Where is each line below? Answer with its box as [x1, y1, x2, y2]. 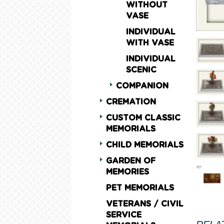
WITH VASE [126, 39, 174, 47]
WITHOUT [126, 1, 167, 9]
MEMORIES [106, 168, 149, 176]
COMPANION [116, 82, 168, 90]
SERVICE [106, 211, 141, 219]
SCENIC [126, 66, 156, 74]
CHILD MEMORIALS [106, 141, 183, 149]
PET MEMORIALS [106, 184, 174, 192]
